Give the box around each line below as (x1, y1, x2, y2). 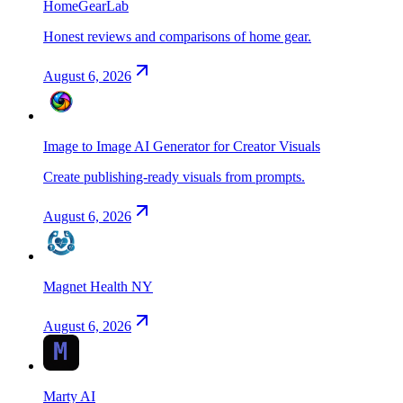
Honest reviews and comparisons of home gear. (43, 28, 311, 44)
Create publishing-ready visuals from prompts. (43, 168, 305, 184)
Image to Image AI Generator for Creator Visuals (43, 138, 320, 154)
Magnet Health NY (43, 278, 153, 294)
